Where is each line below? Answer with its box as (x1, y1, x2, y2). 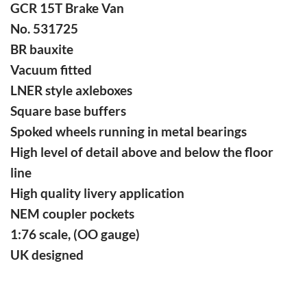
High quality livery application (10, 184, 184, 201)
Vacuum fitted (10, 61, 92, 77)
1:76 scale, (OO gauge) (10, 225, 140, 242)
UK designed (10, 246, 84, 262)
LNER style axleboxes (10, 82, 132, 98)
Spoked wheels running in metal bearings (10, 123, 247, 139)
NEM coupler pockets (10, 205, 134, 221)
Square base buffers (10, 102, 126, 119)
